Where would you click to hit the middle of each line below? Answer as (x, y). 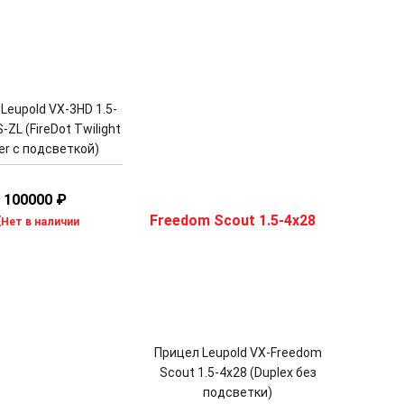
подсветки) (238, 393)
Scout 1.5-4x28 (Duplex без (238, 373)
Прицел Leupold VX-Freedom (238, 353)
